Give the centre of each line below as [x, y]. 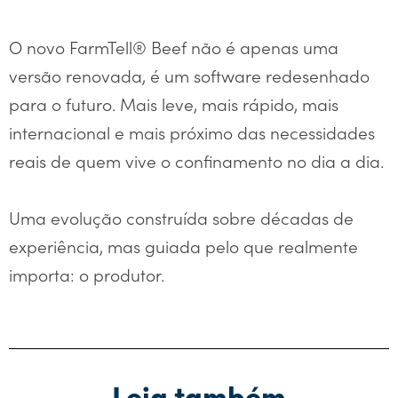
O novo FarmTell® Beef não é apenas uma [174, 47]
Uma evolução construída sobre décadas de [181, 218]
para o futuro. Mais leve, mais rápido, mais [174, 104]
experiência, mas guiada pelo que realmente [183, 246]
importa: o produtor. [87, 275]
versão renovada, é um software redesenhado [189, 76]
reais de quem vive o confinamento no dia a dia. [196, 161]
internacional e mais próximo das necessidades [192, 132]
